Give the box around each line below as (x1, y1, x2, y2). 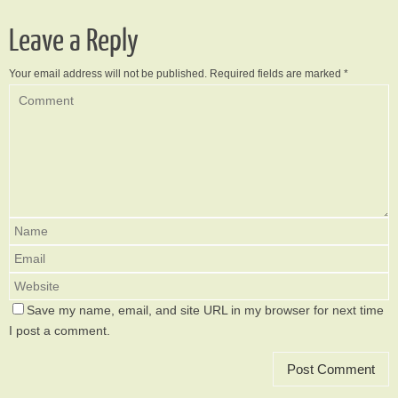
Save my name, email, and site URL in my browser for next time (27, 304, 384, 318)
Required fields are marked (210, 67, 344, 80)
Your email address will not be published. (9, 67, 207, 80)
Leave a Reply (9, 23, 139, 58)
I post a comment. (9, 324, 110, 338)
